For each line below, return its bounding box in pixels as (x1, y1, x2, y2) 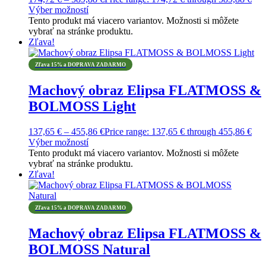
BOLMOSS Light (28, 99, 136, 115)
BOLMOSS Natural (28, 242, 150, 258)
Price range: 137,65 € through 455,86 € (104, 126, 252, 137)
